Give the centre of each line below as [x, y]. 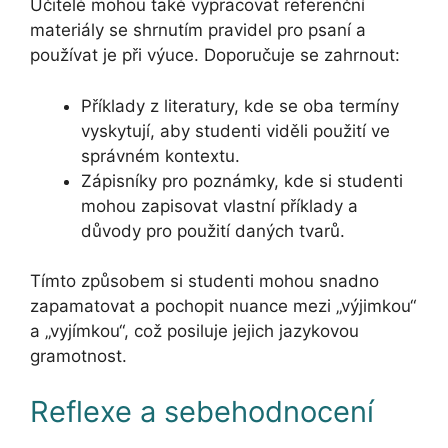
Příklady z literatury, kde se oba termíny [240, 105]
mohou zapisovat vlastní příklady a [219, 205]
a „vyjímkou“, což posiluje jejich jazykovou [194, 331]
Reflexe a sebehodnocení [202, 411]
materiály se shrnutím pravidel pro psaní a [198, 30]
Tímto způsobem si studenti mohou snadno [204, 281]
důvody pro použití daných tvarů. [213, 230]
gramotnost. [78, 356]
